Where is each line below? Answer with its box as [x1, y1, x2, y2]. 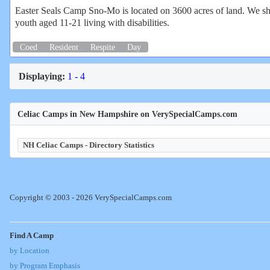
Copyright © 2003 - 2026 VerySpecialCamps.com [10, 193, 172, 202]
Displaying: [19, 71, 65, 82]
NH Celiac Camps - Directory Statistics [23, 140, 154, 150]
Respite [90, 42, 115, 52]
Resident [49, 42, 78, 52]
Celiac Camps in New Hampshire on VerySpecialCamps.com [17, 109, 237, 119]
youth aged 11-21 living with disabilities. [15, 17, 169, 28]
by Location [10, 246, 49, 256]
